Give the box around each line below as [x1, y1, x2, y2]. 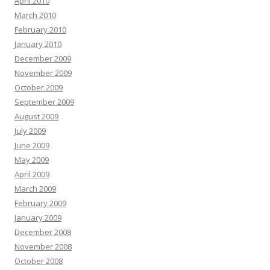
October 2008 [14, 256, 63, 266]
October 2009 [14, 82, 63, 93]
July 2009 [14, 125, 46, 136]
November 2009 [14, 67, 72, 78]
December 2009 [14, 53, 71, 64]
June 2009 [14, 140, 49, 151]
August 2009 [14, 111, 58, 122]
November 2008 [14, 241, 72, 252]
